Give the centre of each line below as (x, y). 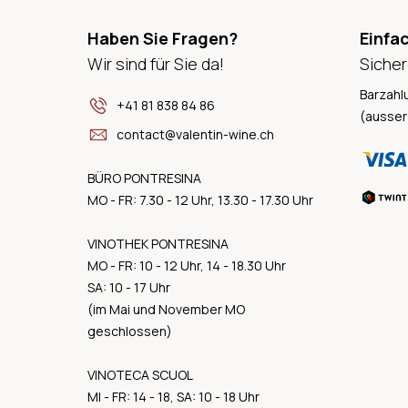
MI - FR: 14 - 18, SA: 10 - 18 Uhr (173, 396)
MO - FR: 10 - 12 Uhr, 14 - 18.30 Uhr (187, 265)
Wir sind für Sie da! (156, 63)
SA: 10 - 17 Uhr (129, 287)
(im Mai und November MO (166, 309)
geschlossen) (130, 331)
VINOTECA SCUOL (140, 374)
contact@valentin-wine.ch (195, 134)
